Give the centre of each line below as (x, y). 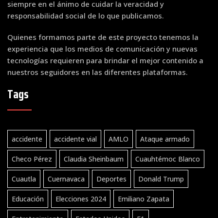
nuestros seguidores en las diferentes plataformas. (98, 72)
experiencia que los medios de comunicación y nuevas (102, 48)
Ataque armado (165, 139)
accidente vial (75, 139)
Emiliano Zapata (144, 199)
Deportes (111, 179)
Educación (28, 199)
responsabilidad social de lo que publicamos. (86, 15)
